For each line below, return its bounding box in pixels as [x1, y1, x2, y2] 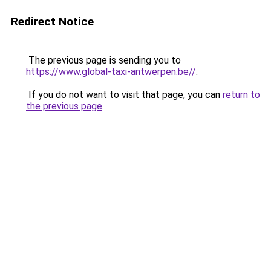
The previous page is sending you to [26, 54, 181, 66]
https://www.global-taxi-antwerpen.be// [26, 66, 196, 77]
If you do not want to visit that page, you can [26, 89, 223, 100]
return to [223, 89, 260, 100]
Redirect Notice [11, 15, 94, 28]
